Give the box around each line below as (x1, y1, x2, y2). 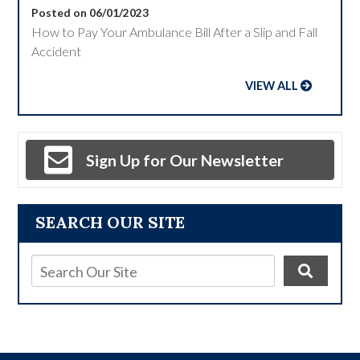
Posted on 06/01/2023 (31, 6, 149, 20)
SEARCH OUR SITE (35, 212, 186, 233)
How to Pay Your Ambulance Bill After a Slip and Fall (31, 24, 318, 40)
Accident (31, 43, 82, 59)
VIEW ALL (244, 79, 298, 93)
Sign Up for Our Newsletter (86, 150, 284, 170)
